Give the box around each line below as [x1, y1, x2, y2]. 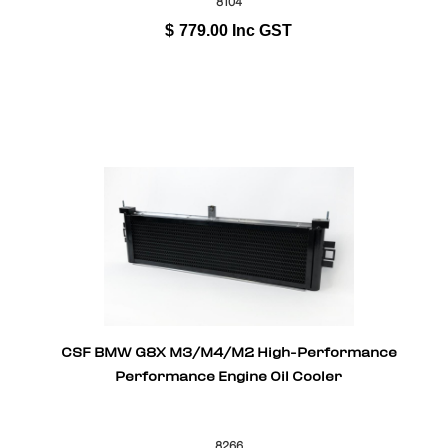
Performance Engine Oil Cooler [115, 365, 343, 392]
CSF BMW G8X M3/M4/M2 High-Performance [60, 341, 397, 368]
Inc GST [232, 21, 293, 39]
